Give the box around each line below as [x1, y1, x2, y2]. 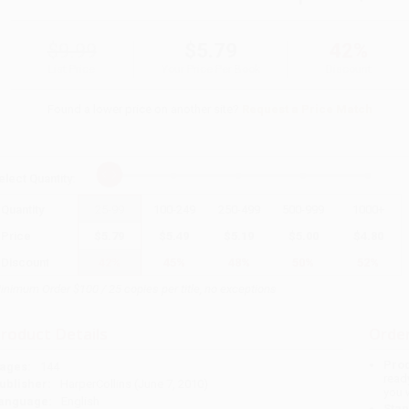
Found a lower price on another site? [47, 101, 243, 116]
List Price [48, 62, 96, 76]
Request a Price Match [242, 101, 373, 116]
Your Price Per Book [161, 62, 260, 76]
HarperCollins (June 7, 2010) [59, 377, 208, 392]
